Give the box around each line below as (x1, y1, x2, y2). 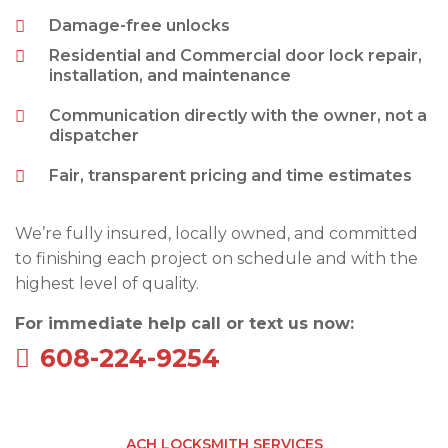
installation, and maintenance (49, 66, 292, 86)
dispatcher (49, 126, 140, 146)
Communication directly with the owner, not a (49, 106, 428, 126)
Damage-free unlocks (49, 16, 231, 36)
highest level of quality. (15, 274, 199, 294)
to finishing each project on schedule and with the (15, 249, 418, 269)
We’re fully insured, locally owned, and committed (15, 224, 418, 244)
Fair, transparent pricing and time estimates (49, 166, 413, 186)
